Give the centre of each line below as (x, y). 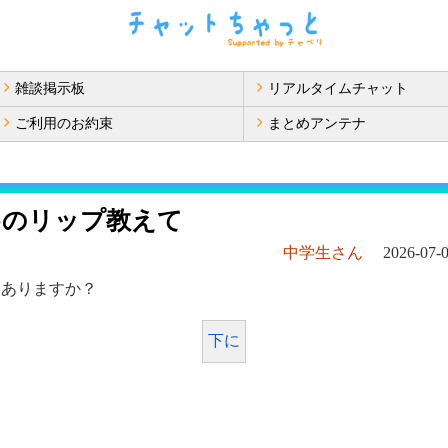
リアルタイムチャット (338, 88)
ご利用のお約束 (64, 123)
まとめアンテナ (317, 123)
